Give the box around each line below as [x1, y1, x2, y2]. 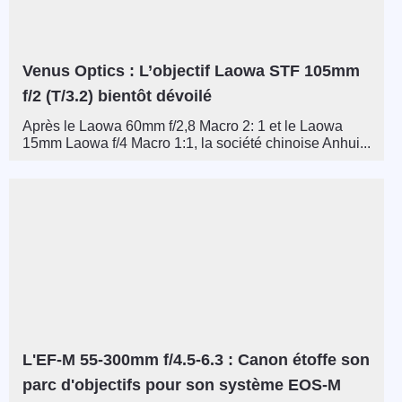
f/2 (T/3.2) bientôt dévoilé [22, 87, 212, 106]
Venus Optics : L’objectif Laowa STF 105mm [22, 62, 360, 81]
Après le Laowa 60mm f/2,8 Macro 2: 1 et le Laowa [22, 118, 343, 135]
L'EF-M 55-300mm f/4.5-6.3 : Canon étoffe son [22, 350, 370, 369]
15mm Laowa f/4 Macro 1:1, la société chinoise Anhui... [22, 135, 371, 152]
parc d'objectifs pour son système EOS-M [22, 375, 341, 394]
